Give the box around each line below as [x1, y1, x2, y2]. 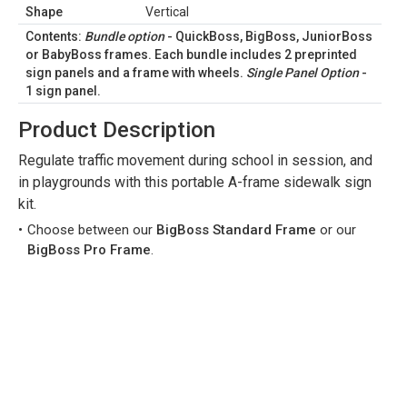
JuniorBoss [302, 29, 372, 44]
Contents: [25, 29, 84, 44]
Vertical [145, 5, 189, 19]
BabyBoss [42, 47, 102, 62]
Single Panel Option [246, 65, 359, 80]
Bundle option [84, 29, 164, 44]
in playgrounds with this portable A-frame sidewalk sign [18, 174, 372, 191]
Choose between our [27, 222, 156, 238]
